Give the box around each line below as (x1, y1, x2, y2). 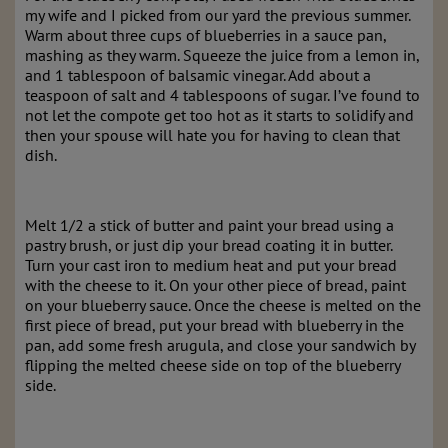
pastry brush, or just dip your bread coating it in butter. (25, 235, 392, 255)
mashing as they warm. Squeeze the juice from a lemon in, (25, 45, 419, 65)
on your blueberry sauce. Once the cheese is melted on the (25, 295, 421, 315)
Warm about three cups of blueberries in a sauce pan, (25, 25, 386, 45)
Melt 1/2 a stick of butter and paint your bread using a (25, 215, 394, 235)
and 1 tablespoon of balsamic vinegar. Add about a (25, 65, 371, 85)
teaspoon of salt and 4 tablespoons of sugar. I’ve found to (25, 85, 420, 105)
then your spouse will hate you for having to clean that (25, 125, 400, 145)
